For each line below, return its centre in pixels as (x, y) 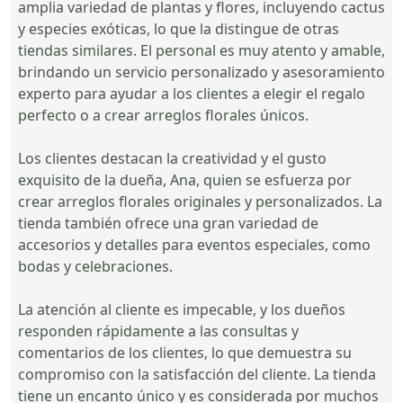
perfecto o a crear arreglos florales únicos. (163, 115)
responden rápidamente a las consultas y (158, 331)
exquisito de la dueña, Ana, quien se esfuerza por (185, 179)
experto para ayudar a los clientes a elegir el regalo (192, 93)
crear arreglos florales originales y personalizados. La (200, 201)
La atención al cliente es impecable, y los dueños (182, 309)
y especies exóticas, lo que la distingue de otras (179, 28)
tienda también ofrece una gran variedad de (168, 223)
